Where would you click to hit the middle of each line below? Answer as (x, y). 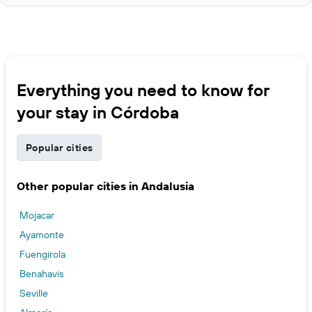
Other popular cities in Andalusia (106, 186)
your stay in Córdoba (98, 112)
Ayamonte (42, 235)
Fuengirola (42, 255)
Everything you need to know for (143, 90)
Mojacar (37, 216)
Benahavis (41, 274)
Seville (34, 294)
